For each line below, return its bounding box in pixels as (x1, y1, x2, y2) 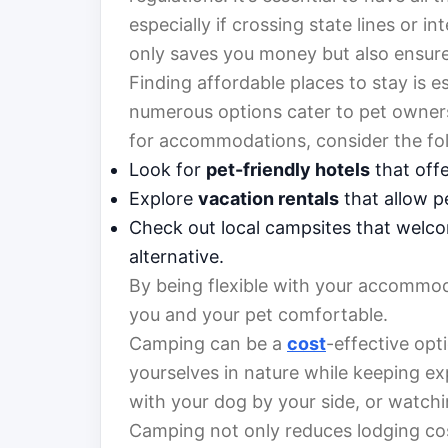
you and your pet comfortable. (129, 304, 388, 326)
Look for (129, 159, 206, 181)
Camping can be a (129, 333, 287, 355)
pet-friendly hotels (206, 159, 370, 181)
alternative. (129, 246, 224, 268)
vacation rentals (198, 188, 339, 210)
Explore (129, 188, 198, 210)
